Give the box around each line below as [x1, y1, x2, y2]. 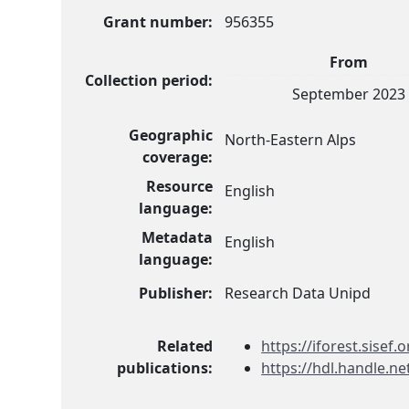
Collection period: [85, 69, 214, 90]
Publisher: [139, 282, 214, 303]
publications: [117, 357, 214, 378]
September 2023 [291, 83, 405, 104]
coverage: [142, 146, 214, 167]
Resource [146, 175, 214, 196]
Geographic [129, 124, 214, 145]
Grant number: [103, 11, 214, 32]
